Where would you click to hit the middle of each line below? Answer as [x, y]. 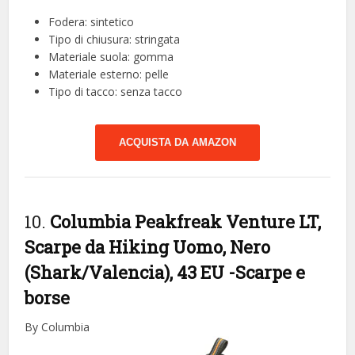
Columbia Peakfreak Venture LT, [186, 221]
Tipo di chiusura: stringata [115, 39]
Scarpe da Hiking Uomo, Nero [148, 246]
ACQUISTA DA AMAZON [177, 142]
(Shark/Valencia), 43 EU [127, 272]
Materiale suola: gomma [111, 56]
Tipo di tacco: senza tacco [116, 91]
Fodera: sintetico [92, 21]
